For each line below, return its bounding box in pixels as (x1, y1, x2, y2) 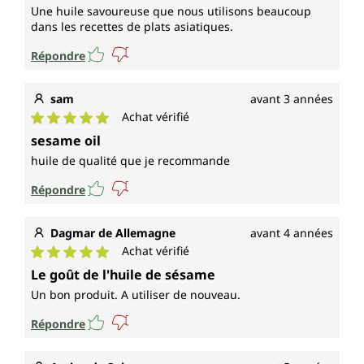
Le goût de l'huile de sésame (31, 266, 215, 284)
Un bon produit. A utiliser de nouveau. (31, 287, 240, 303)
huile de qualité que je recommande (31, 153, 230, 169)
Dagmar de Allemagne (50, 225, 175, 241)
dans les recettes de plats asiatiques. (31, 19, 233, 35)
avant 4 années (250, 225, 333, 241)
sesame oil (31, 132, 101, 150)
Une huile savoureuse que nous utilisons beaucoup (31, 3, 311, 19)
